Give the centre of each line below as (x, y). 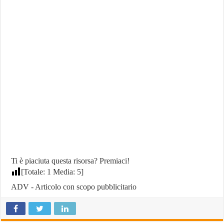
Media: (64, 171)
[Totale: (34, 171)
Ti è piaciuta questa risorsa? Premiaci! (70, 160)
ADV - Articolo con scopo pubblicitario (74, 186)
